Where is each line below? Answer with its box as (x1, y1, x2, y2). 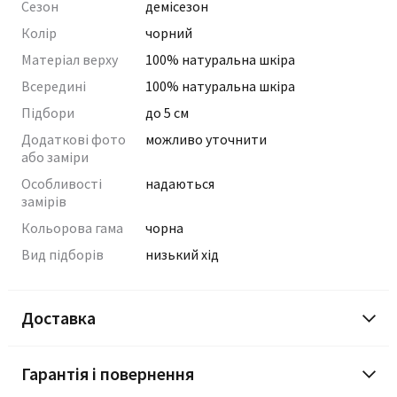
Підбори (21, 104, 74, 121)
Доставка (21, 307, 96, 329)
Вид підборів (21, 245, 104, 263)
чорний (145, 24, 192, 42)
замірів (21, 192, 66, 210)
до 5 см (145, 104, 189, 121)
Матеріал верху (21, 51, 118, 68)
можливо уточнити (145, 130, 267, 148)
